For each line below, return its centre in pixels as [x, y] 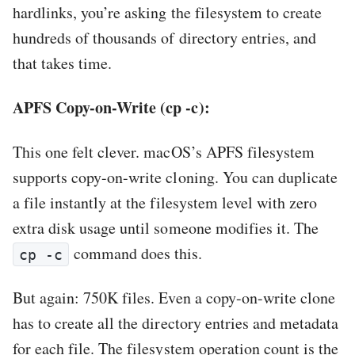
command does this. [136, 254]
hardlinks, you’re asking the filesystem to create [167, 13]
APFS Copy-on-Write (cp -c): [111, 108]
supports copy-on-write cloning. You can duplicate [175, 177]
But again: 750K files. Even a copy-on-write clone [174, 298]
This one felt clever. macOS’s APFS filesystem [164, 152]
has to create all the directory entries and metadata [176, 323]
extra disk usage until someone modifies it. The [166, 228]
